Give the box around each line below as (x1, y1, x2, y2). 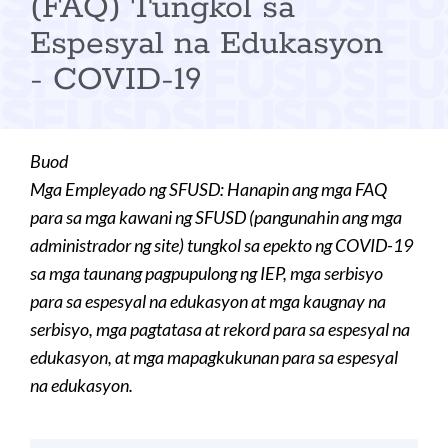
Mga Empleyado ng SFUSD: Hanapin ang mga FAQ (30, 178, 387, 200)
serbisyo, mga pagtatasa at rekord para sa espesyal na (30, 318, 410, 340)
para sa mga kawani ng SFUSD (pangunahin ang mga (30, 206, 402, 228)
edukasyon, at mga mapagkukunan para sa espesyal (30, 346, 398, 368)
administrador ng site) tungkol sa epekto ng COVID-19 (30, 234, 413, 256)
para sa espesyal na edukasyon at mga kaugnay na (30, 290, 386, 312)
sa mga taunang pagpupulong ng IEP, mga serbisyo (30, 262, 383, 284)
